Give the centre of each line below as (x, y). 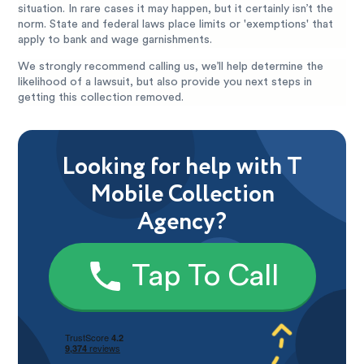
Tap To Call (205, 277)
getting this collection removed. (101, 97)
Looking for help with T (182, 167)
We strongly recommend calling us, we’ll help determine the (171, 67)
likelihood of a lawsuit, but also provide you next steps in (165, 82)
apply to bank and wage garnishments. (115, 40)
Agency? (182, 223)
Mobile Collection (182, 195)
